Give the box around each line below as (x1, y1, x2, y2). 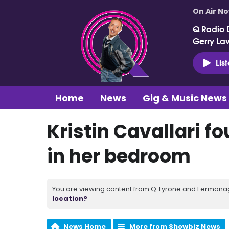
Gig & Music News (143, 91, 227, 104)
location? (52, 193, 87, 203)
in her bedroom (47, 143, 191, 169)
